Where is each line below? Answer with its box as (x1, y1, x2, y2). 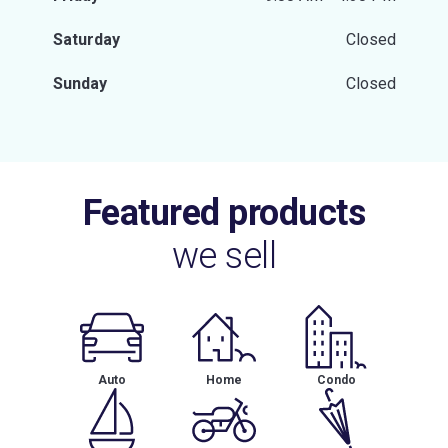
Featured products (82, 192, 366, 234)
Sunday (52, 74, 107, 93)
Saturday (52, 30, 120, 49)
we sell (171, 235, 277, 277)
